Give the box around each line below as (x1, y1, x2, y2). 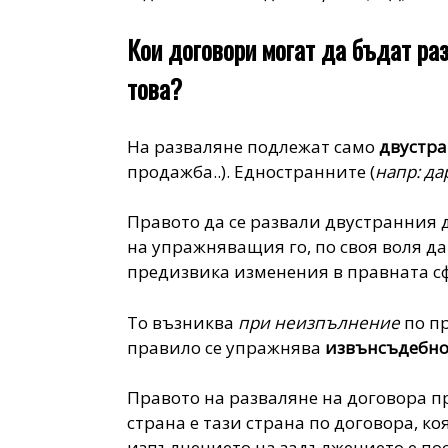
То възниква (127, 310, 239, 334)
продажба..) (127, 159, 227, 183)
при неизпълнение (238, 310, 405, 334)
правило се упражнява (127, 335, 326, 359)
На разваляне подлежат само (127, 134, 380, 158)
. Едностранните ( (226, 159, 376, 183)
